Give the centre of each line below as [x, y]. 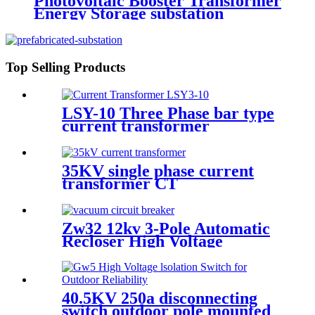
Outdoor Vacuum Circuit [153, 253]
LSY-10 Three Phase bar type [168, 113]
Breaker [92, 266]
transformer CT [120, 183]
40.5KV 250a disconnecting [160, 298]
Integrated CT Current [145, 138]
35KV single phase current [158, 171]
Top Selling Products [65, 67]
